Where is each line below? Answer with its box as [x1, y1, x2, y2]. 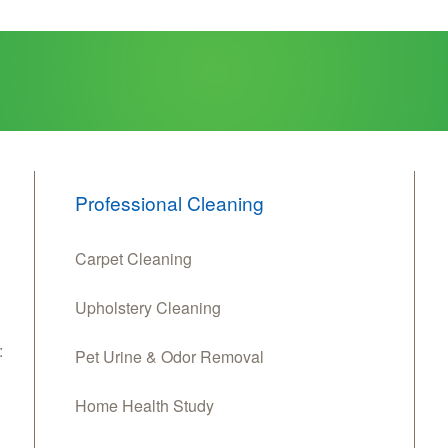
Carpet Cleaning [75, 246, 192, 270]
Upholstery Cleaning [75, 295, 221, 319]
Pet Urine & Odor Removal [75, 344, 264, 368]
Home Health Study [75, 393, 214, 417]
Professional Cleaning [75, 188, 264, 216]
